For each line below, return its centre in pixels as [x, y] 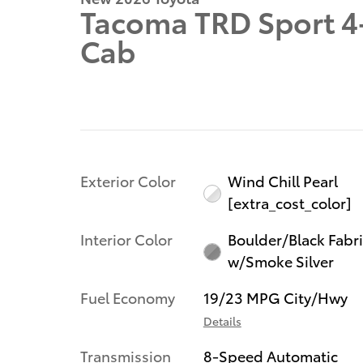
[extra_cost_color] [290, 202]
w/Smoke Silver [281, 261]
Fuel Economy [128, 297]
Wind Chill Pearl [283, 180]
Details [222, 321]
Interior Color [126, 239]
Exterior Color [128, 180]
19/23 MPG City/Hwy [275, 297]
